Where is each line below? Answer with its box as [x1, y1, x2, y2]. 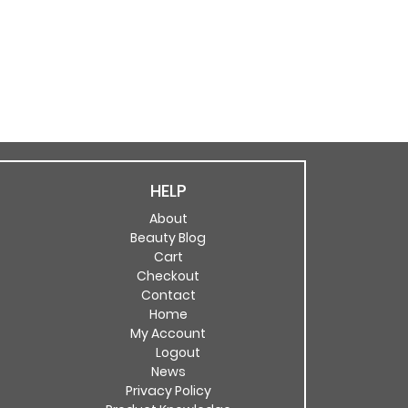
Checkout [137, 267, 199, 285]
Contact [140, 286, 196, 304]
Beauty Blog [130, 229, 206, 247]
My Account [130, 324, 206, 342]
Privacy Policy [125, 382, 211, 400]
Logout [155, 343, 200, 362]
